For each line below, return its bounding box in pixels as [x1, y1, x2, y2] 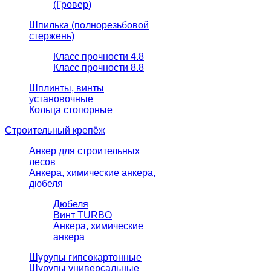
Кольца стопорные [29, 105, 113, 116]
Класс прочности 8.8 [53, 62, 144, 73]
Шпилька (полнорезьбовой [29, 20, 149, 31]
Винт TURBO [53, 210, 112, 221]
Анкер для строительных [29, 146, 140, 157]
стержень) [29, 31, 74, 42]
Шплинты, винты [29, 83, 104, 94]
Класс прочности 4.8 [53, 51, 144, 62]
